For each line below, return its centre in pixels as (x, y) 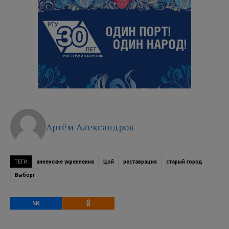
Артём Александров (90, 127)
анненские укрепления (65, 161)
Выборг (25, 175)
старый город (184, 161)
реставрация (140, 161)
